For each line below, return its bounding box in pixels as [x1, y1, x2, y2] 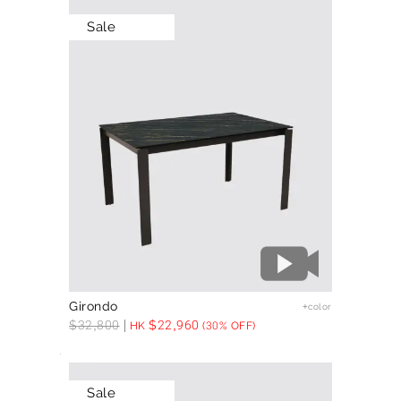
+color [302, 302, 332, 311]
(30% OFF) [199, 320, 256, 332]
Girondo [69, 299, 118, 313]
